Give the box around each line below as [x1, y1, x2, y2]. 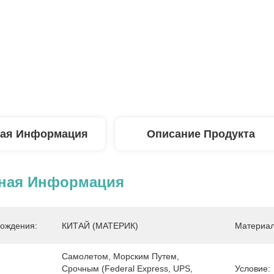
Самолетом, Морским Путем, [62, 251, 179, 261]
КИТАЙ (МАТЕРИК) [62, 221, 138, 231]
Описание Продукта [146, 128, 255, 140]
